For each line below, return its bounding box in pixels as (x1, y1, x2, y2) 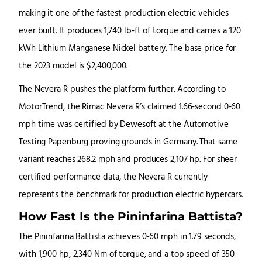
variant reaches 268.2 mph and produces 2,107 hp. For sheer (19, 153, 237, 167)
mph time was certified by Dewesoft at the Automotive (19, 118, 229, 132)
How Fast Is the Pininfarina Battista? (19, 209, 243, 224)
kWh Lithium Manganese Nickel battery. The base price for (19, 42, 236, 56)
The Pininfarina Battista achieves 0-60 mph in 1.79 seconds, (19, 230, 236, 244)
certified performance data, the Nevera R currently (19, 171, 208, 185)
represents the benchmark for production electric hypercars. (19, 188, 243, 202)
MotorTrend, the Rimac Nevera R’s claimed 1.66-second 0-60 (19, 101, 241, 115)
